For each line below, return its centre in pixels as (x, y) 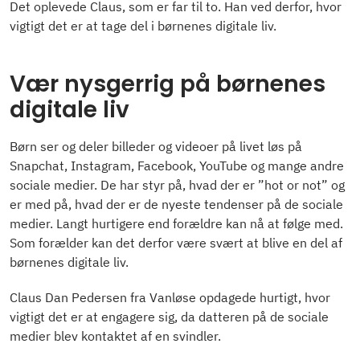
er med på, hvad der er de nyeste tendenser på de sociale (176, 204)
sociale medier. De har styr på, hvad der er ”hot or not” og (177, 184)
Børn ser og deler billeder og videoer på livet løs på (156, 146)
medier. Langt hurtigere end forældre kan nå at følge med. (176, 223)
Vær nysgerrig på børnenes (168, 84)
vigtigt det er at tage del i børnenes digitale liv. (143, 26)
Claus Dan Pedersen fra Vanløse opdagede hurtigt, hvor (170, 297)
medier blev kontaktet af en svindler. (115, 335)
